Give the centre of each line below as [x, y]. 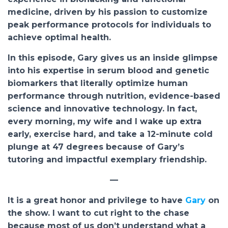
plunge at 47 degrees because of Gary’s [96, 147]
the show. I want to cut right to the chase [98, 213]
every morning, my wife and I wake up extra [105, 121]
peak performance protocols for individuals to [109, 25]
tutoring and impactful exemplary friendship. [107, 160]
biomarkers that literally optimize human [98, 83]
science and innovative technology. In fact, [102, 109]
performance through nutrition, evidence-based [114, 96]
